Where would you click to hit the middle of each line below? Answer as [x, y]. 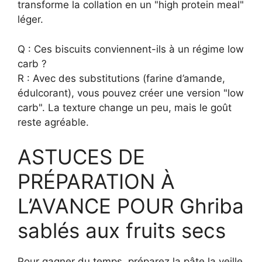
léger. [30, 19]
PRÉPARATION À [96, 181]
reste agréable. [53, 122]
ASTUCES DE [81, 157]
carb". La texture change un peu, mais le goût [125, 107]
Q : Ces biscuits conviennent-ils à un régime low [131, 49]
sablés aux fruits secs [122, 230]
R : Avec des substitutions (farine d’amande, [121, 78]
